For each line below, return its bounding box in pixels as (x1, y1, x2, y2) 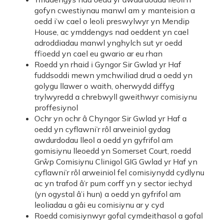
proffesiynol (34, 103, 78, 112)
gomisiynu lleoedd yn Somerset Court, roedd (34, 146, 191, 156)
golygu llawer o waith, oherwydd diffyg (34, 81, 174, 91)
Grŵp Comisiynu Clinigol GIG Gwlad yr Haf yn (34, 157, 197, 166)
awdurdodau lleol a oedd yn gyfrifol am (34, 135, 173, 145)
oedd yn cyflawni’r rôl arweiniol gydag (34, 124, 170, 134)
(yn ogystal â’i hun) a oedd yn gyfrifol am (34, 189, 181, 199)
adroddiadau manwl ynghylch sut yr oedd (34, 38, 182, 48)
